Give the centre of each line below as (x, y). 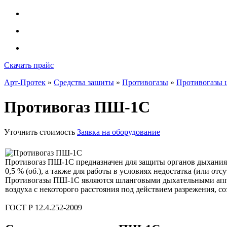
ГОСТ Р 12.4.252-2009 (44, 207)
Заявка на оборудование (119, 132)
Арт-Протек (25, 82)
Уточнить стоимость (40, 132)
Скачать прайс (29, 65)
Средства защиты (84, 82)
